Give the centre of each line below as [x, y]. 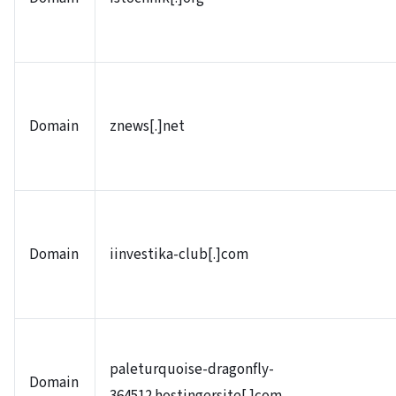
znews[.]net [147, 127]
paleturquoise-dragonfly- [192, 370]
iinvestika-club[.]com [179, 255]
